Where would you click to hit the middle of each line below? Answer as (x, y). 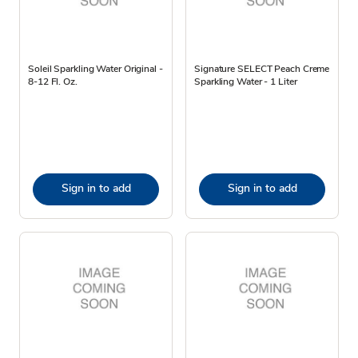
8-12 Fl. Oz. (53, 81)
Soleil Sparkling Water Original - (95, 68)
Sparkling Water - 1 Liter (246, 81)
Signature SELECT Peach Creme (262, 68)
